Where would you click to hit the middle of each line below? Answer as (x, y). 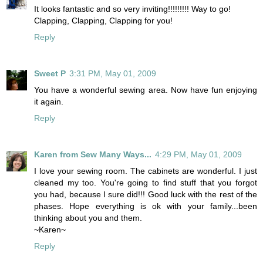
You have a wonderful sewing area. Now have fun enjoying (146, 90)
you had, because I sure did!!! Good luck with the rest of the (146, 194)
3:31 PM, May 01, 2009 (113, 73)
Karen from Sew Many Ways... (93, 154)
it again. (49, 101)
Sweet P (50, 73)
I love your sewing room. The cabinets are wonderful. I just (146, 171)
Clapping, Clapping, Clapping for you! (103, 21)
